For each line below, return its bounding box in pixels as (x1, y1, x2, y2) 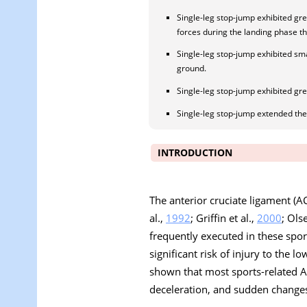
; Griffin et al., (191, 210, 257, 225)
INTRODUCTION (158, 146, 232, 159)
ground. (177, 62, 206, 74)
